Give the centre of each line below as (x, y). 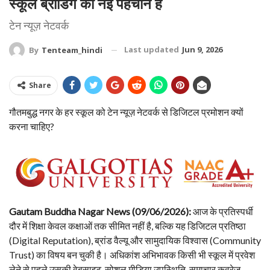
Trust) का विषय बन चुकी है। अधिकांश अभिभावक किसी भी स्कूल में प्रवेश (132, 254)
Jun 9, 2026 (202, 49)
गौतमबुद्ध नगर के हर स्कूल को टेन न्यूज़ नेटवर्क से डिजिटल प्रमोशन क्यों (126, 112)
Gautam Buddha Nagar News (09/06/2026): (100, 211)
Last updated (152, 49)
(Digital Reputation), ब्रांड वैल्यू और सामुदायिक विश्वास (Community (135, 240)
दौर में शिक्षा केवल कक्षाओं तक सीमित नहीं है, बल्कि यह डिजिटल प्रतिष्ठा (127, 225)
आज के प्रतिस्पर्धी (222, 211)
